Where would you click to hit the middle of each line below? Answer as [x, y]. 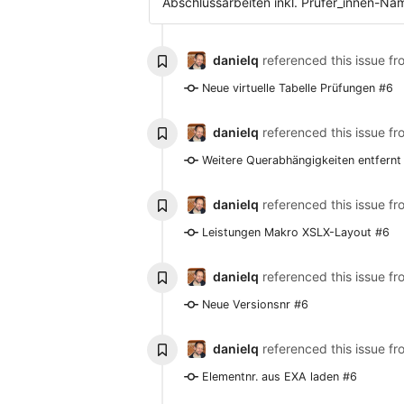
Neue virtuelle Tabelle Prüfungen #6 [297, 88]
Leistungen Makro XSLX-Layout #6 [295, 233]
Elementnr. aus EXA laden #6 [279, 377]
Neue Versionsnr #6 [255, 305]
